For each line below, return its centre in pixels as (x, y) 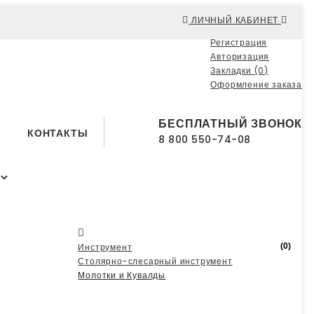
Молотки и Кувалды (122, 275)
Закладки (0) (239, 70)
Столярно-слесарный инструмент (155, 261)
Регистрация (239, 42)
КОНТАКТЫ (58, 133)
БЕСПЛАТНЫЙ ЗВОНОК (230, 124)
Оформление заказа (256, 84)
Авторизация (240, 56)
